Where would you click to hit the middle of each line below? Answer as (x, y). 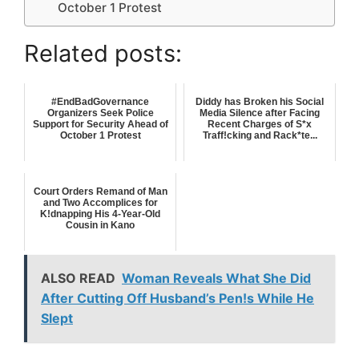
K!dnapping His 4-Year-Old (100, 214)
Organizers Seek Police (100, 113)
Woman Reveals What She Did (216, 278)
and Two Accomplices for (100, 202)
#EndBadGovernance (100, 101)
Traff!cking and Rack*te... (260, 135)
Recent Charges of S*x (260, 124)
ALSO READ (78, 278)
